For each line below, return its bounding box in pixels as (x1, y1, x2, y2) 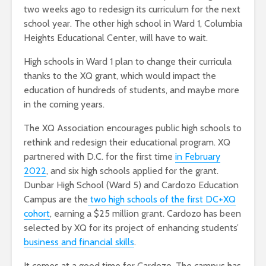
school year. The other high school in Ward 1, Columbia (24, 18, 242, 30)
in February (175, 151, 220, 163)
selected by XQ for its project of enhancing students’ (24, 222, 239, 234)
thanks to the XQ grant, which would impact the (24, 70, 216, 82)
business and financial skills (24, 236, 134, 248)
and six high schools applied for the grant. (48, 165, 218, 177)
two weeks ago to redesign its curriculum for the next (24, 4, 240, 15)
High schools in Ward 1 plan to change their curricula (24, 56, 232, 68)
